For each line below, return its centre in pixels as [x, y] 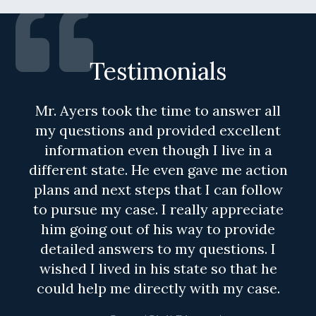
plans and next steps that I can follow [158, 190]
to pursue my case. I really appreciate [158, 209]
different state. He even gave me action [158, 170]
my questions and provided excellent [158, 130]
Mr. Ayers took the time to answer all [158, 111]
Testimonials [158, 71]
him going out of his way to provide [158, 229]
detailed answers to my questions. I [158, 249]
